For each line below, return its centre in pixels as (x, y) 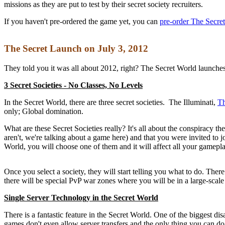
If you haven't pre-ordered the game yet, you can (82, 21)
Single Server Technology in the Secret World (81, 198)
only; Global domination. (44, 111)
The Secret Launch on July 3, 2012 (76, 49)
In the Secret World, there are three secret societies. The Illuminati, (111, 102)
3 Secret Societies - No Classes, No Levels (73, 85)
